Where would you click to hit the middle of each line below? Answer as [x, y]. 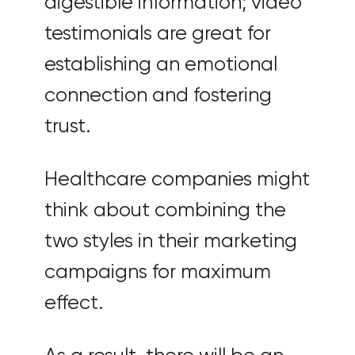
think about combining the [165, 211]
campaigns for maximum [158, 273]
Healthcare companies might [177, 180]
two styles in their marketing [171, 242]
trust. [67, 127]
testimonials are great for [158, 34]
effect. [74, 304]
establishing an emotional [161, 65]
